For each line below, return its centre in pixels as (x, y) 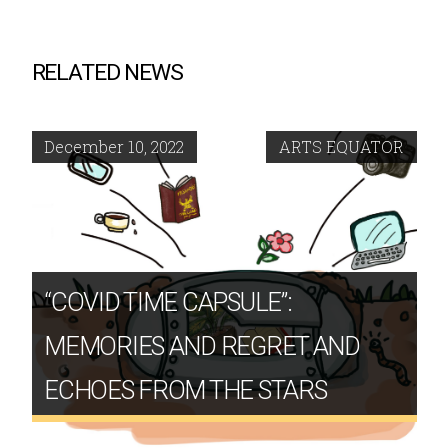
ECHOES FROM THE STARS (185, 389)
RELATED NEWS (107, 72)
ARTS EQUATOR (341, 147)
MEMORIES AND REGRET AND (202, 345)
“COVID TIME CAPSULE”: (168, 301)
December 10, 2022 (114, 147)
